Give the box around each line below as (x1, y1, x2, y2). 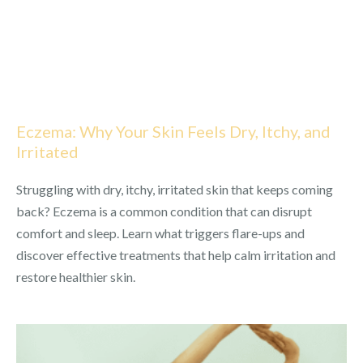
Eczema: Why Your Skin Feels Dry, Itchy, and (16, 121, 331, 141)
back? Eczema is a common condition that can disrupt (16, 203, 312, 219)
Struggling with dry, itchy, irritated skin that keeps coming (16, 181, 333, 197)
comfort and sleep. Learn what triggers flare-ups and (16, 224, 305, 241)
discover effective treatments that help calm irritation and (16, 246, 335, 263)
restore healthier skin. (16, 268, 135, 284)
